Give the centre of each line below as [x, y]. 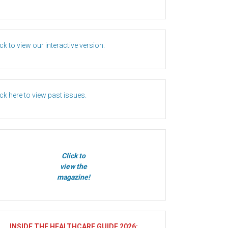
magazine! [74, 177]
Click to [74, 156]
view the [74, 167]
